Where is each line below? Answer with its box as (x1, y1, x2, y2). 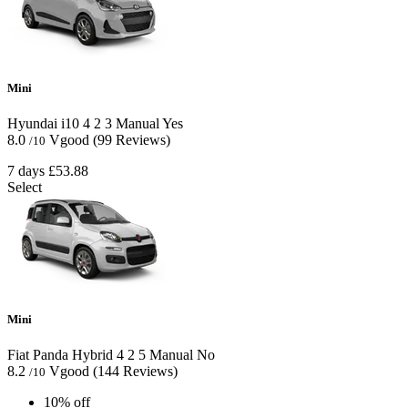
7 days (7, 163, 45, 179)
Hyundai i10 (7, 116, 79, 132)
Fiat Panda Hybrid (7, 346, 113, 362)
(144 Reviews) (93, 362, 178, 379)
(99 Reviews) (93, 132, 170, 148)
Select (7, 179, 42, 196)
